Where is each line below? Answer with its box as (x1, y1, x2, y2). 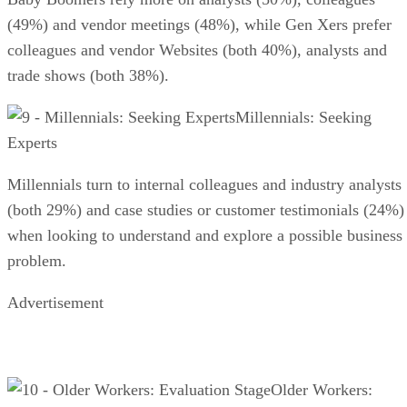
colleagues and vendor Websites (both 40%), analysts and (7, 40, 387, 59)
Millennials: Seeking (235, 107, 372, 126)
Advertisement (7, 293, 104, 312)
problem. (7, 251, 66, 270)
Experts (7, 133, 57, 152)
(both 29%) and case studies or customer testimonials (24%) (7, 200, 404, 219)
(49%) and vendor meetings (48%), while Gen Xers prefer (7, 15, 392, 34)
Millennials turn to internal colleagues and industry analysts (7, 174, 402, 194)
